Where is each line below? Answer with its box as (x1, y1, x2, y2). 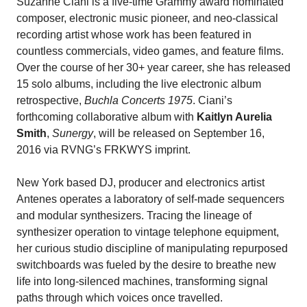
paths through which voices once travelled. (16, 292, 223, 304)
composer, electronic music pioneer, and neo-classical (16, 12, 278, 24)
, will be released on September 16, (93, 127, 265, 139)
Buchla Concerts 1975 (84, 95, 193, 106)
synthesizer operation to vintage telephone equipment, (16, 226, 279, 238)
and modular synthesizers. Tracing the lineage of (16, 210, 251, 221)
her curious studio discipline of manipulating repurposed (16, 243, 288, 254)
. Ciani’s (193, 95, 232, 106)
